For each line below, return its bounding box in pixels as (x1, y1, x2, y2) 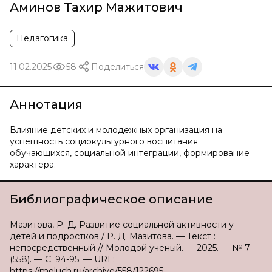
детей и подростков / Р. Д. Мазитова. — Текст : (10, 231, 216, 242)
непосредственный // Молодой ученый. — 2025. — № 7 (10, 242, 250, 253)
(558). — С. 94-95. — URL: (10, 254, 115, 265)
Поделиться (91, 61, 144, 72)
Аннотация (10, 97, 83, 112)
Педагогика (16, 33, 68, 44)
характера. (10, 159, 56, 170)
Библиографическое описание (10, 192, 213, 206)
